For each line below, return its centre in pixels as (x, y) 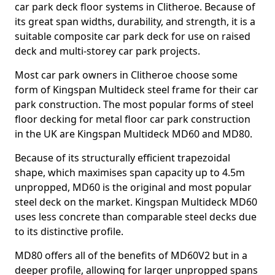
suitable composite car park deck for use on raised (133, 36)
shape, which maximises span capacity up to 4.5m (130, 172)
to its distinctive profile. (69, 231)
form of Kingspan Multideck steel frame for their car (137, 90)
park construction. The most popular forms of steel (134, 104)
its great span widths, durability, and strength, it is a (135, 21)
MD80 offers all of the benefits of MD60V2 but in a (131, 255)
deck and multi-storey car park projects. (107, 51)
